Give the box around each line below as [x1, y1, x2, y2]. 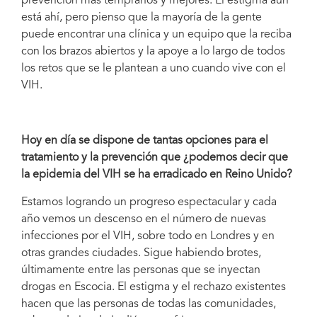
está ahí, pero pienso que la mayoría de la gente [21, 11, 262, 23]
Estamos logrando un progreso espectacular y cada [21, 196, 277, 208]
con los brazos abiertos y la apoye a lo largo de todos [21, 45, 285, 57]
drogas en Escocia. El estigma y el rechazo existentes [21, 281, 286, 293]
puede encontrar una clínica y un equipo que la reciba [21, 28, 292, 40]
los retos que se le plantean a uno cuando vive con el [21, 62, 286, 74]
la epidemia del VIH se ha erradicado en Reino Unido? [21, 168, 292, 180]
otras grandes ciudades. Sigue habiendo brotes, [21, 247, 261, 259]
